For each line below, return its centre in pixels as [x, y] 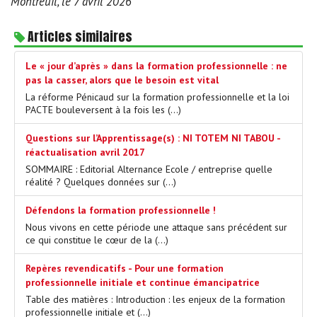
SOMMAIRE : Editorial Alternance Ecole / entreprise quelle [149, 169]
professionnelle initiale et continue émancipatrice [143, 282]
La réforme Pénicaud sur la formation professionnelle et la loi [157, 97]
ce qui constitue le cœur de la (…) [97, 240]
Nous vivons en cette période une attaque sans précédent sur [156, 227]
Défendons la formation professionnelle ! [121, 210]
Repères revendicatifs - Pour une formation [125, 268]
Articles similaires [79, 36]
